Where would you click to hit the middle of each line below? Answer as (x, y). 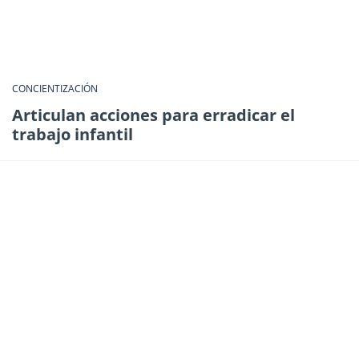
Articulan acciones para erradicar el (153, 115)
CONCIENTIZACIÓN (55, 89)
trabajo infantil (73, 135)
